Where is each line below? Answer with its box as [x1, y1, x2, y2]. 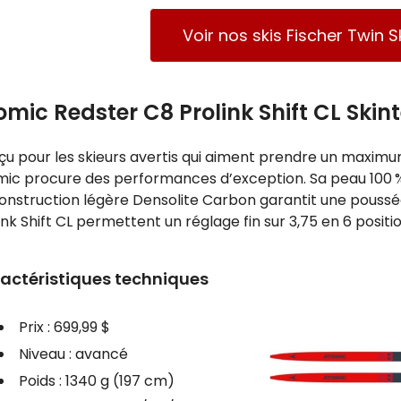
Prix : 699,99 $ [18, 316, 110, 337]
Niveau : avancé [18, 343, 128, 364]
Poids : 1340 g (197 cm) [18, 370, 175, 391]
